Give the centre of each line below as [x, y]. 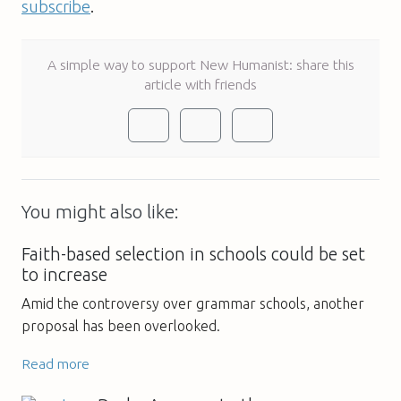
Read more [55, 363]
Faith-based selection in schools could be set [193, 254]
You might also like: [100, 211]
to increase [64, 274]
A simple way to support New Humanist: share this [200, 64]
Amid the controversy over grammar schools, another [193, 303]
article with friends [200, 84]
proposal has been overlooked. [121, 325]
